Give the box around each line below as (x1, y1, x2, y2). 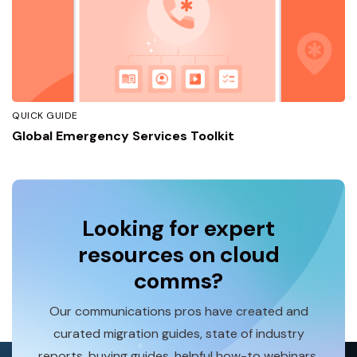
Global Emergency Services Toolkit (12, 127, 234, 144)
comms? (134, 266, 223, 296)
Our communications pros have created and (49, 302, 308, 320)
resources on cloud (77, 240, 280, 269)
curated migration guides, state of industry (53, 324, 304, 342)
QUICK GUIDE (12, 109, 78, 122)
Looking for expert (82, 214, 275, 243)
